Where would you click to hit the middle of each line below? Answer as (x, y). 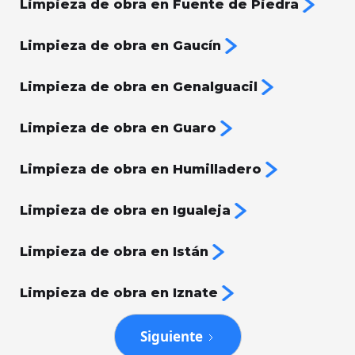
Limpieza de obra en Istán (114, 252)
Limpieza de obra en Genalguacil (139, 87)
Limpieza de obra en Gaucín (120, 46)
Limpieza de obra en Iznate (119, 293)
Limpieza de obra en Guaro (118, 128)
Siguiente (171, 337)
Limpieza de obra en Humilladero (141, 170)
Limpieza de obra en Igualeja (125, 211)
